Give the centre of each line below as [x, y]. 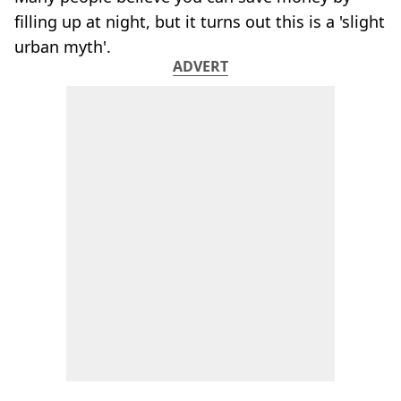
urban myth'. [63, 46]
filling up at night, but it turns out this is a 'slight [200, 21]
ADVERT [200, 66]
